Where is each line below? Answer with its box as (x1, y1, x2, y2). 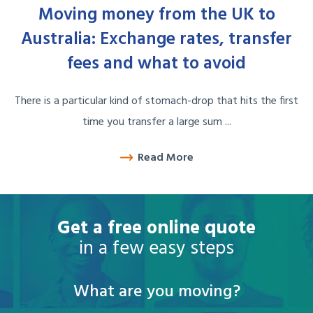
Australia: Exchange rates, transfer (21, 26, 292, 54)
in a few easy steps (79, 233, 234, 264)
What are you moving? (73, 278, 240, 305)
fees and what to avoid (67, 50, 246, 79)
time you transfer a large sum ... (82, 113, 231, 132)
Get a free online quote (57, 213, 256, 244)
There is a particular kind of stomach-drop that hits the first (15, 92, 298, 111)
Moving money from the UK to (38, 1, 275, 30)
